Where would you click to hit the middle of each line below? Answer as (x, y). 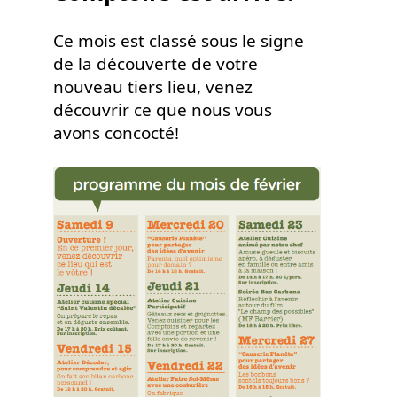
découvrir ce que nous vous (163, 110)
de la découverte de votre (156, 64)
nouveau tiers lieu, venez (153, 87)
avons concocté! (116, 133)
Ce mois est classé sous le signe (179, 41)
